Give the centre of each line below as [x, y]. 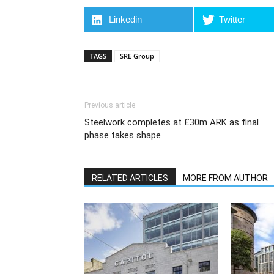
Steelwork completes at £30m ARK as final [172, 122]
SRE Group [137, 56]
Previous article [110, 105]
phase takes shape [123, 135]
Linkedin [126, 19]
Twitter [232, 19]
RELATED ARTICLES [130, 178]
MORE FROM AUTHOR [225, 178]
